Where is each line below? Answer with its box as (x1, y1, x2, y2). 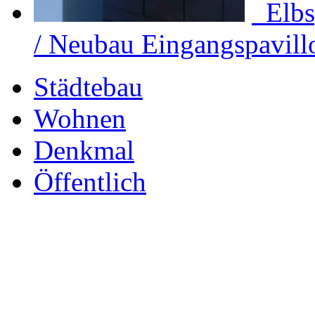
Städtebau (34, 72, 143, 103)
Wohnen (34, 103, 126, 134)
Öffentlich (34, 167, 146, 198)
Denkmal (34, 135, 134, 166)
